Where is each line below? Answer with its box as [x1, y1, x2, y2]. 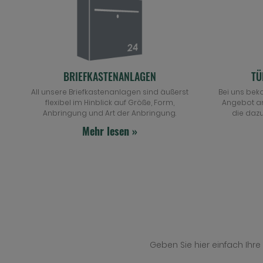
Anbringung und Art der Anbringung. [43, 108, 177, 118]
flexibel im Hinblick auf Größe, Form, [45, 97, 174, 107]
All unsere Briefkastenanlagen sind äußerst [31, 87, 188, 97]
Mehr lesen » [82, 123, 137, 139]
